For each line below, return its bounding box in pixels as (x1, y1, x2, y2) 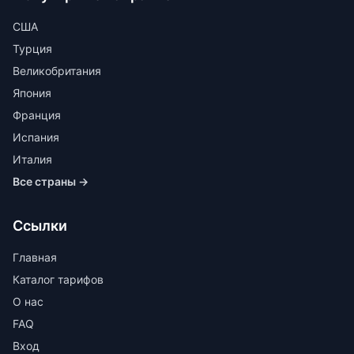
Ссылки (13, 217, 67, 234)
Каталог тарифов (13, 273, 104, 286)
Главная (13, 250, 57, 264)
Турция (13, 42, 52, 55)
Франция (13, 108, 61, 122)
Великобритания (13, 64, 101, 77)
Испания (13, 130, 59, 144)
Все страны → (13, 175, 88, 188)
